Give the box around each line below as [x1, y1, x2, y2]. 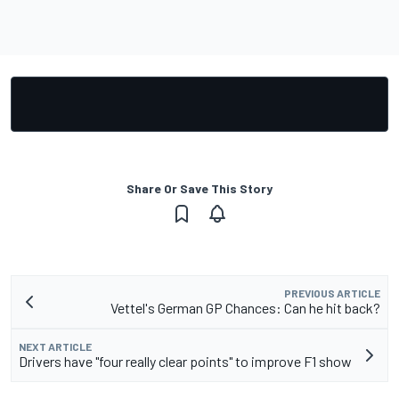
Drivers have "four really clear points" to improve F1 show [19, 353, 352, 370]
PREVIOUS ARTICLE [284, 287, 380, 300]
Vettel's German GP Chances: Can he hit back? [110, 299, 380, 317]
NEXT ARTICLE [19, 340, 92, 354]
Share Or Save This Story [126, 181, 273, 197]
